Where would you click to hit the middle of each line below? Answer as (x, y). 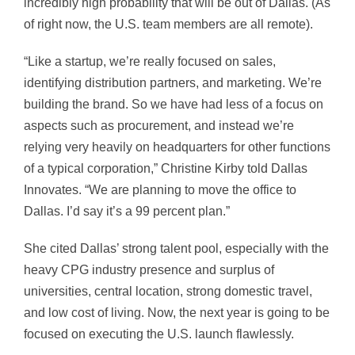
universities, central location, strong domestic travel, (168, 292)
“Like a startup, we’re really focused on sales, (150, 62)
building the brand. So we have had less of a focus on (174, 105)
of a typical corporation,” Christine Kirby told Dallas (166, 169)
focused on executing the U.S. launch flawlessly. (159, 334)
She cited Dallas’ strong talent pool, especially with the (176, 249)
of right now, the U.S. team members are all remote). (168, 25)
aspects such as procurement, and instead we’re (159, 126)
